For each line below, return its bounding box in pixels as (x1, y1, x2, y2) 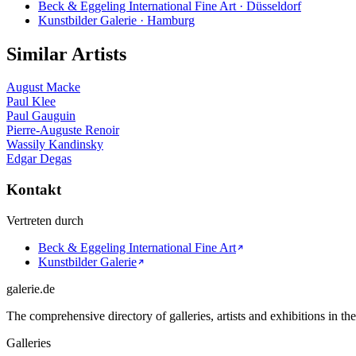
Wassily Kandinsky (6, 137, 103, 152)
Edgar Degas (6, 152, 72, 166)
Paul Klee (6, 95, 56, 109)
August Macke (6, 80, 80, 95)
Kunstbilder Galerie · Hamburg (38, 13, 195, 27)
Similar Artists (6, 43, 126, 64)
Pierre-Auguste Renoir (6, 123, 119, 137)
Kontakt (6, 181, 61, 199)
